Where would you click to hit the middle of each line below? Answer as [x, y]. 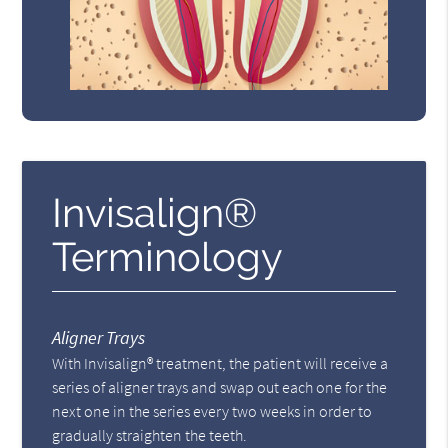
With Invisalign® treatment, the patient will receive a [220, 363]
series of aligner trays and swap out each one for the [220, 387]
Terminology [168, 257]
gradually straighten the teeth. [150, 435]
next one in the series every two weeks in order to [212, 411]
